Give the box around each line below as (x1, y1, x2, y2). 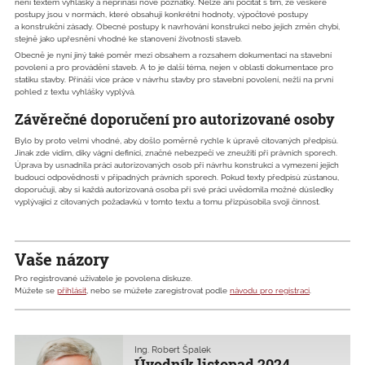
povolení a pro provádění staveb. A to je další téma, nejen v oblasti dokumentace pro (15, 62, 333, 72)
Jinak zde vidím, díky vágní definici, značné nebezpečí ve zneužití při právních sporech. (15, 148, 337, 158)
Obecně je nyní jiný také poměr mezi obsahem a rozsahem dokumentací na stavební (15, 50, 332, 59)
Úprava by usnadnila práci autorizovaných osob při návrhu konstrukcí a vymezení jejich (15, 161, 339, 170)
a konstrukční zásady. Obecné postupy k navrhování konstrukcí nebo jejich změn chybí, (15, 21, 340, 31)
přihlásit (57, 286, 86, 296)
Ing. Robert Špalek (134, 344, 211, 354)
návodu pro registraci (230, 286, 310, 296)
